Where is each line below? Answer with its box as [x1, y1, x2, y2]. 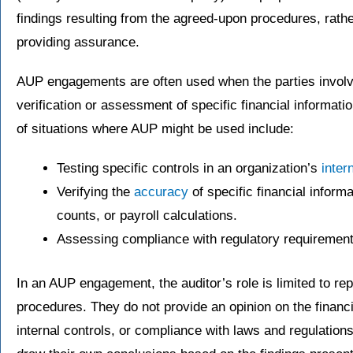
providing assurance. [17, 35, 139, 50]
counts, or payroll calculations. [57, 208, 237, 224]
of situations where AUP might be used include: [17, 121, 294, 137]
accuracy [134, 184, 188, 200]
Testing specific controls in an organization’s [57, 161, 321, 176]
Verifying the [57, 184, 134, 200]
